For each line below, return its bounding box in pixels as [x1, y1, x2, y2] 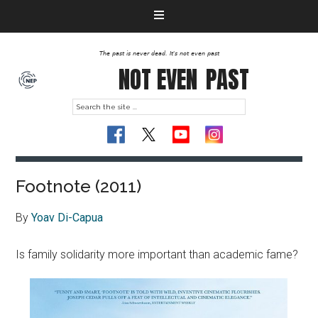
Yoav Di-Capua [31, 211, 104, 224]
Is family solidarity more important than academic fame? [16, 248, 299, 261]
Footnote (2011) [16, 176, 142, 197]
